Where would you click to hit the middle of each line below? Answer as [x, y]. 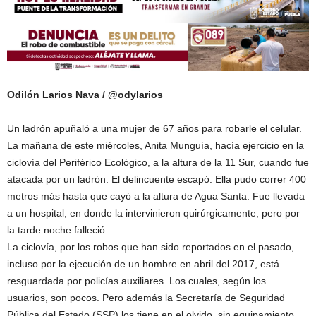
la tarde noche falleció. [57, 230]
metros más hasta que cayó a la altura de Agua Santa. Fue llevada [156, 196]
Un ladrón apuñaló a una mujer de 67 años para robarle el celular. [154, 129]
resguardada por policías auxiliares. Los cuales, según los [136, 281]
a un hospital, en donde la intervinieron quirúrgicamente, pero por [153, 213]
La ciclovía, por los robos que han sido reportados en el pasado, [151, 247]
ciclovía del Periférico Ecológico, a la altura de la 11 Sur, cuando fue [158, 163]
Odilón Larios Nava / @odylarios [85, 95]
